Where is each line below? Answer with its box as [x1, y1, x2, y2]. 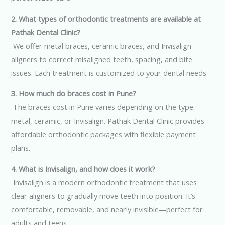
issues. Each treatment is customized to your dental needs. [11, 67, 208, 78]
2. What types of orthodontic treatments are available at [11, 13, 201, 24]
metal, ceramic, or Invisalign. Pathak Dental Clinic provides [11, 116, 205, 126]
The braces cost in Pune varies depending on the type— [11, 102, 201, 113]
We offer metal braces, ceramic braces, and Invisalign [11, 40, 192, 51]
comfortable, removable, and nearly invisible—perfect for [11, 204, 203, 214]
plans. [11, 143, 31, 153]
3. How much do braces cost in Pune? [11, 88, 137, 99]
